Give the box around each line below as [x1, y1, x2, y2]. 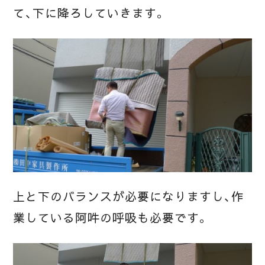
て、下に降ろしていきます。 [13, 6, 166, 21]
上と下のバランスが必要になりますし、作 [13, 190, 244, 205]
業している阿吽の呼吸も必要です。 [13, 211, 209, 226]
